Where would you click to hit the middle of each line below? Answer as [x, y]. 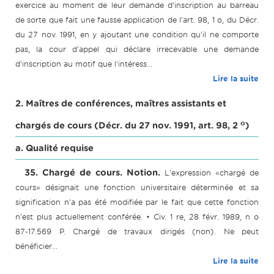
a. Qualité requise [54, 148]
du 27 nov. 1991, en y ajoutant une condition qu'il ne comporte [137, 35]
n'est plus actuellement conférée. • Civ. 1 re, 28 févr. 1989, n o [137, 217]
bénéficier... [36, 246]
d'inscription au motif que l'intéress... [84, 64]
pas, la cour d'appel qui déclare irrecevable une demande [137, 50]
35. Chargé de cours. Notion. [92, 173]
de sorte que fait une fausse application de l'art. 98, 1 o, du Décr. [137, 20]
